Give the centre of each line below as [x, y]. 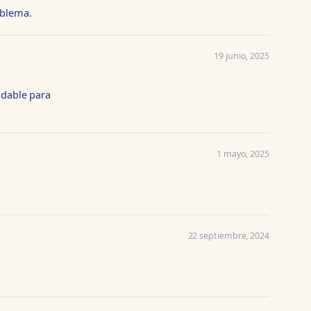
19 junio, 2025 [242, 56]
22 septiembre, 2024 [228, 235]
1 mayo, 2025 [243, 153]
